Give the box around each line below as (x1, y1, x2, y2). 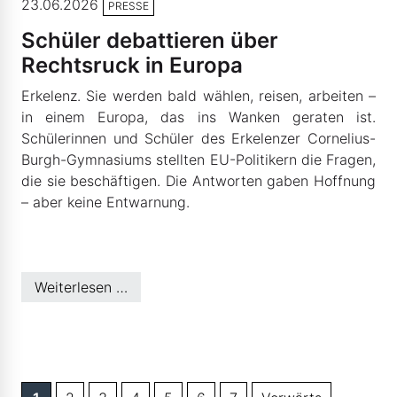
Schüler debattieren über (21, 27, 278, 53)
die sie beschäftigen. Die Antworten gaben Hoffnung (21, 172, 376, 190)
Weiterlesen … (35, 278, 128, 296)
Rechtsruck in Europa (21, 52, 243, 78)
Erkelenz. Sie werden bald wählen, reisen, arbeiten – (21, 87, 376, 105)
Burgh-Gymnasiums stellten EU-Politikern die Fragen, (21, 151, 376, 168)
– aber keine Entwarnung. (21, 193, 190, 211)
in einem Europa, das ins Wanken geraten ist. (21, 108, 376, 126)
